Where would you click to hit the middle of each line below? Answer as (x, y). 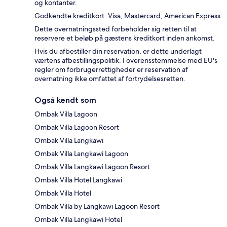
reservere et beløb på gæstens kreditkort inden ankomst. (125, 38)
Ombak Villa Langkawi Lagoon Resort (92, 166)
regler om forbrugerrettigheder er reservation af (111, 69)
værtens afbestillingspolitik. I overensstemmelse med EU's (126, 60)
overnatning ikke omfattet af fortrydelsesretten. (110, 78)
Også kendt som (65, 100)
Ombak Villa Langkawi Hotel (78, 219)
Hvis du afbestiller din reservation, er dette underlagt (118, 51)
